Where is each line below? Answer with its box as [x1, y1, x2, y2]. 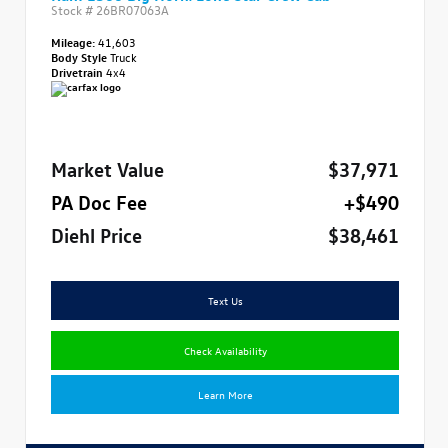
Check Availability [183, 342, 267, 357]
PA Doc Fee [51, 188, 147, 213]
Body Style [51, 48, 110, 64]
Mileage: [51, 33, 95, 49]
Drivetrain [51, 63, 106, 79]
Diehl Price [51, 221, 142, 246]
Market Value [51, 155, 164, 180]
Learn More [197, 386, 253, 401]
